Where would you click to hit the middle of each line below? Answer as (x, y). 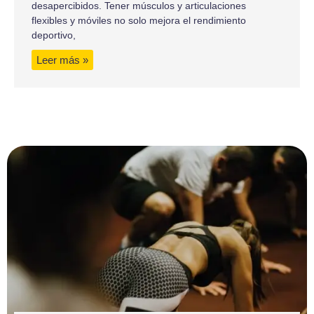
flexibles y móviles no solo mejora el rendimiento (139, 20)
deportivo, (54, 35)
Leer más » (62, 60)
